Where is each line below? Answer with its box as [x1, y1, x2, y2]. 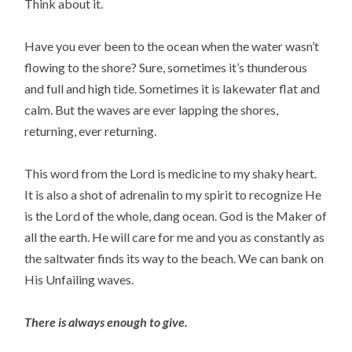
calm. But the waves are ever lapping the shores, [24, 101, 279, 117]
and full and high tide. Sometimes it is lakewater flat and [24, 80, 321, 96]
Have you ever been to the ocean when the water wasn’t [24, 38, 320, 53]
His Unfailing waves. [24, 271, 134, 287]
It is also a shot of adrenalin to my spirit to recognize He [24, 186, 322, 202]
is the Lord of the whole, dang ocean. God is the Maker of [24, 207, 328, 223]
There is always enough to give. [24, 314, 189, 330]
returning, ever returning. [24, 123, 157, 138]
